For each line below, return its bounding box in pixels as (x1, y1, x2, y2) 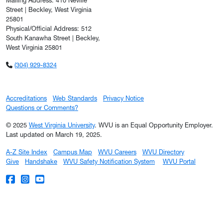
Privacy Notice (103, 95, 144, 103)
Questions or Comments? (6, 104, 78, 112)
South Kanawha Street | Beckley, (6, 34, 100, 42)
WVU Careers (98, 148, 136, 156)
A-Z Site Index (6, 148, 47, 156)
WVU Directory (142, 148, 184, 156)
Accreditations (6, 95, 47, 103)
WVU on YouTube (43, 175, 94, 183)
